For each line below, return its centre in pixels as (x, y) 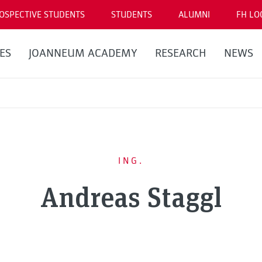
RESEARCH (180, 53)
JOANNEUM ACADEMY (83, 53)
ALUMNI (194, 15)
